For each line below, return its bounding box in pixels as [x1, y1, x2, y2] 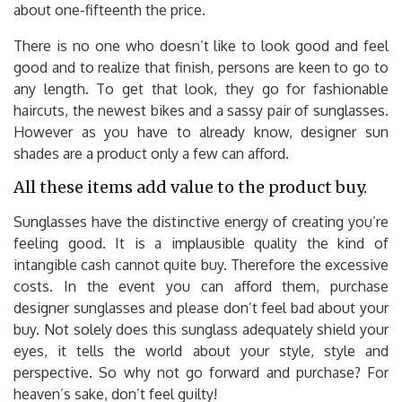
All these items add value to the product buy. [13, 176, 367, 197]
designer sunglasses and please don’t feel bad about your [13, 298, 389, 317]
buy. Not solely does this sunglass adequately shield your [13, 319, 389, 338]
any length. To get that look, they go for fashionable [13, 79, 389, 98]
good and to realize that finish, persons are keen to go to [13, 57, 389, 76]
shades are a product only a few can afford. [13, 144, 289, 162]
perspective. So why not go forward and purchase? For [13, 363, 389, 381]
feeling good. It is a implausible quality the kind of [13, 233, 389, 252]
